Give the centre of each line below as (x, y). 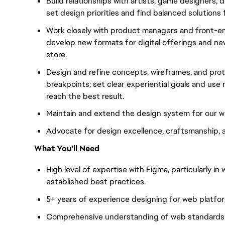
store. (57, 54)
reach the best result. (85, 96)
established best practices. (96, 182)
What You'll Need (67, 148)
